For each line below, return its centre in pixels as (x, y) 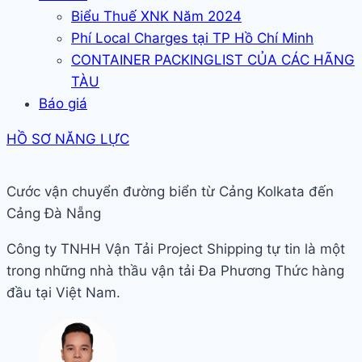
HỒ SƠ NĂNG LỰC (68, 139)
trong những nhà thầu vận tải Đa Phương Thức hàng (175, 271)
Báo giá (63, 103)
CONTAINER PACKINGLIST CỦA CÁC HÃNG (213, 59)
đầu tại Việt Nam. (65, 293)
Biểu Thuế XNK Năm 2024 (156, 16)
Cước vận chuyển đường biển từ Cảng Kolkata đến (170, 192)
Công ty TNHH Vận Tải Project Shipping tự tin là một (176, 249)
